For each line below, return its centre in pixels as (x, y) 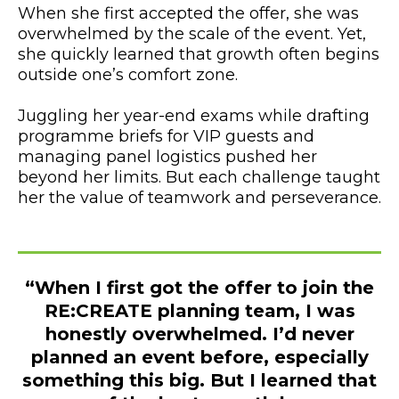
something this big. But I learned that (199, 380)
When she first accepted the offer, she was (188, 13)
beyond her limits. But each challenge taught (199, 177)
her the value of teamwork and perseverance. (199, 197)
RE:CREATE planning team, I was (199, 310)
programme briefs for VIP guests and (166, 136)
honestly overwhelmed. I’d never (199, 334)
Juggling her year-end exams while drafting (194, 115)
